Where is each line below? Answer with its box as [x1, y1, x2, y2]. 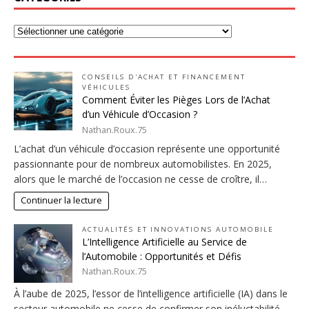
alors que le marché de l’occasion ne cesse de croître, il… [14, 172, 267, 186]
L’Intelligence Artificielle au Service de [82, 235, 247, 248]
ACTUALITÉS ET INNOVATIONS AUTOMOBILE [82, 224, 274, 234]
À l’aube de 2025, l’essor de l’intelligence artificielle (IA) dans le [14, 287, 288, 301]
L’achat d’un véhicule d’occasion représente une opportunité [14, 141, 280, 155]
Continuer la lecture [20, 195, 102, 207]
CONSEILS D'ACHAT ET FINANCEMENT [82, 72, 246, 82]
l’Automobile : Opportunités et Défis [82, 249, 241, 263]
